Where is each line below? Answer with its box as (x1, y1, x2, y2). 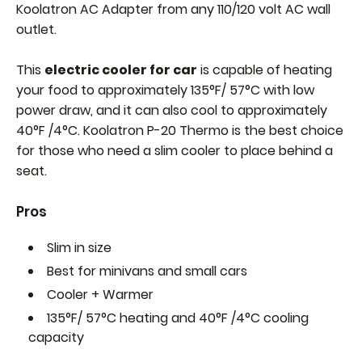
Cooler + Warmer (47, 284, 154, 304)
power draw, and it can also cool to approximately (16, 100, 327, 120)
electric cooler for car (44, 60, 197, 79)
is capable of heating (197, 60, 332, 79)
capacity (28, 327, 84, 347)
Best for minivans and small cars (47, 261, 247, 280)
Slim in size (47, 238, 112, 257)
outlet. (16, 19, 57, 39)
